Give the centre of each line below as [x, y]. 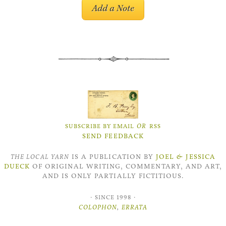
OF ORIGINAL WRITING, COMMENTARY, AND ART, [126, 166]
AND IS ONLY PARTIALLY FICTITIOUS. [113, 176]
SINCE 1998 [113, 197]
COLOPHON [98, 207]
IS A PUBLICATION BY [112, 157]
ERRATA [134, 207]
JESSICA [199, 157]
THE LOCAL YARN [40, 157]
